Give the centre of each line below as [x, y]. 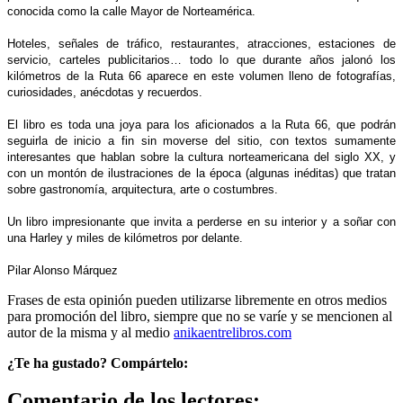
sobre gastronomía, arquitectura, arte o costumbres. [143, 189]
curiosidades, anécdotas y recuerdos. [105, 92]
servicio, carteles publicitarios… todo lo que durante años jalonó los [201, 59]
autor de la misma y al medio [89, 332]
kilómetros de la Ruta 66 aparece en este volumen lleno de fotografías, [201, 76]
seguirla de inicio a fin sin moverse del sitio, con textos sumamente [201, 140]
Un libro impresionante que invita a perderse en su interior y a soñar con [201, 221]
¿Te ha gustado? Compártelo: [98, 363]
